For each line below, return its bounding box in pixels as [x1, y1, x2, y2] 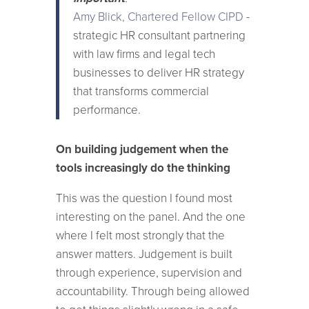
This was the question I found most [55, 190, 232, 206]
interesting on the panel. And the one [55, 209, 246, 224]
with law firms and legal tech [72, 46, 215, 61]
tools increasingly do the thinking [55, 160, 230, 175]
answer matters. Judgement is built [55, 246, 232, 261]
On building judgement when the [55, 141, 228, 157]
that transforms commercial [72, 83, 209, 99]
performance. [72, 102, 141, 117]
